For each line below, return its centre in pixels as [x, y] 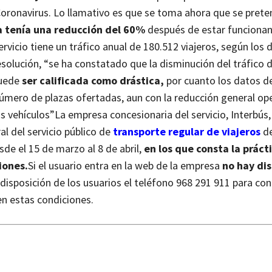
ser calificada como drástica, [93, 81]
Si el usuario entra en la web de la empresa [125, 166]
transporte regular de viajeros [187, 132]
